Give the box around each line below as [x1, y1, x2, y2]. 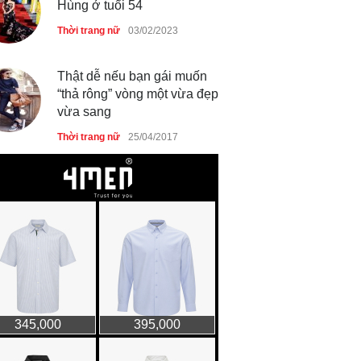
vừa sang [57, 105, 111, 119]
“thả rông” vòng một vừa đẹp [57, 87, 218, 102]
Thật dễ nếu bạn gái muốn [57, 69, 207, 84]
